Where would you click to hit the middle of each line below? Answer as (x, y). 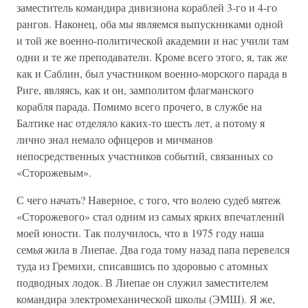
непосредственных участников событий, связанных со (145, 156)
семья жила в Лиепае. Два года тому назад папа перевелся (153, 249)
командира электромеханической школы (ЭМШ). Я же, (146, 299)
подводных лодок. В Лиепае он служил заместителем (142, 282)
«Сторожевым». (54, 172)
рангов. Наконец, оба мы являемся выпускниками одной (150, 24)
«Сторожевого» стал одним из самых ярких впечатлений (151, 216)
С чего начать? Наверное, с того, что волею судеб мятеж (148, 200)
